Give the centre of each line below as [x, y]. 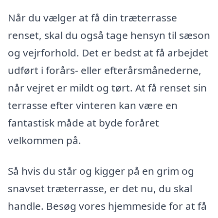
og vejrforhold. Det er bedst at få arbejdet [108, 52]
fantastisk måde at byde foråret [83, 122]
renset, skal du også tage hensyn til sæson [109, 35]
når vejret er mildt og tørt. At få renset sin [107, 87]
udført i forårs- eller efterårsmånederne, [105, 70]
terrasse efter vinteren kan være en [93, 105]
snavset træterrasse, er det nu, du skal [100, 189]
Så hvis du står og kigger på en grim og [101, 171]
